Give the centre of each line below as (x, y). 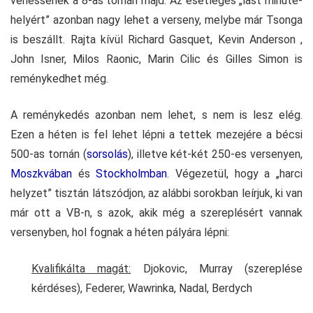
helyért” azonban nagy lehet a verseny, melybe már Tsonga (156, 20)
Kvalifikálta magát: (81, 269)
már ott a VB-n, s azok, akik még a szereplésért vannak (156, 213)
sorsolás (107, 154)
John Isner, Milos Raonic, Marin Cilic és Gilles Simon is (156, 59)
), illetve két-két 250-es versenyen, (215, 154)
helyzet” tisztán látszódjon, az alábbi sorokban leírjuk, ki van (156, 194)
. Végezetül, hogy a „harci (235, 174)
